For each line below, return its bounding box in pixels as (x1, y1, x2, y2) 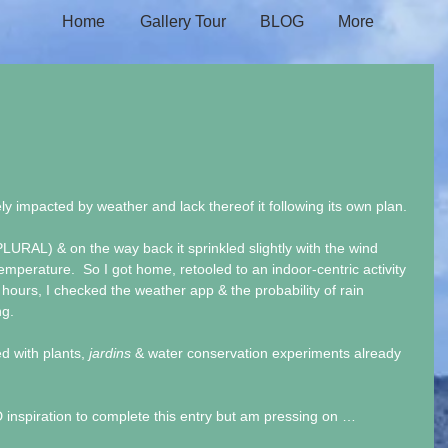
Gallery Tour (139, 13, 226, 30)
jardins (89, 345, 131, 361)
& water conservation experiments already (131, 345, 405, 361)
